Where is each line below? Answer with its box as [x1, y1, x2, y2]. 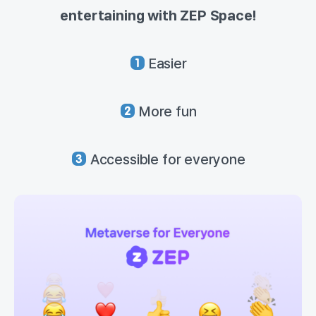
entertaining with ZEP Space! [60, 7, 256, 25]
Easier [145, 55, 187, 73]
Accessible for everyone [86, 151, 245, 169]
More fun [135, 103, 197, 121]
